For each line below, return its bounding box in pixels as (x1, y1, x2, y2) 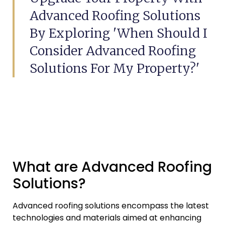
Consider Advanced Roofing (30, 43, 196, 59)
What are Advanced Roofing (13, 157, 212, 177)
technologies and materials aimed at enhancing (13, 212, 201, 224)
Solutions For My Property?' (30, 60, 199, 76)
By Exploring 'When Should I (30, 25, 207, 41)
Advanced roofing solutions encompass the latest (13, 200, 209, 212)
